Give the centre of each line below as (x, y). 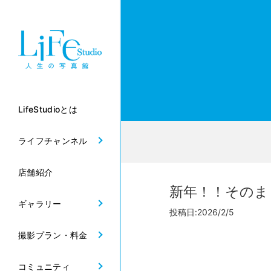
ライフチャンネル (53, 140)
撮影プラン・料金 (53, 235)
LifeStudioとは (48, 109)
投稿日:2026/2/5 (201, 212)
